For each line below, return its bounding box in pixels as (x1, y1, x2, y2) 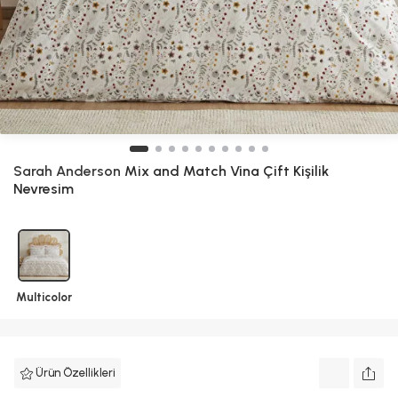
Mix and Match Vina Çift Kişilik (121, 163, 329, 179)
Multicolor (16, 291, 72, 304)
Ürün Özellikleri (36, 366, 115, 379)
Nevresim (13, 180, 74, 197)
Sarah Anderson (13, 163, 121, 179)
